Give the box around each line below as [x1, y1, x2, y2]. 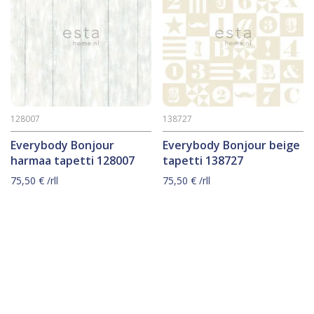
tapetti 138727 [163, 153, 244, 169]
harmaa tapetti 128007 [11, 153, 135, 169]
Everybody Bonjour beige [163, 137, 301, 153]
